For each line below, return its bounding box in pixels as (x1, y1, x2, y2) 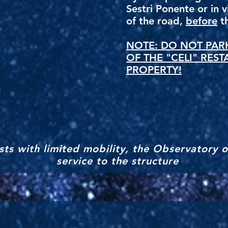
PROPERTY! (126, 64, 182, 76)
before (186, 15, 217, 27)
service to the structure (56, 155, 179, 167)
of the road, (126, 15, 186, 27)
